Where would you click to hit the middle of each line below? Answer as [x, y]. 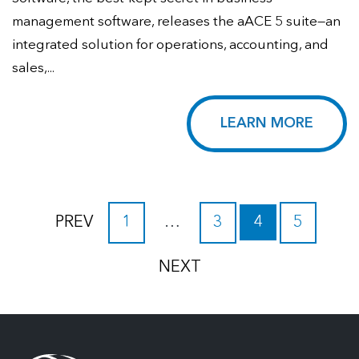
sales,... [33, 68]
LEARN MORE [267, 123]
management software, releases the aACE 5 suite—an [176, 22]
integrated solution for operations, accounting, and [170, 45]
